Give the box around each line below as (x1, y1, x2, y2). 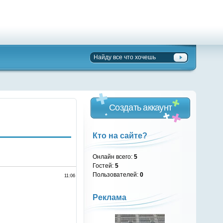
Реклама (93, 193, 127, 202)
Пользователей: (93, 171, 140, 178)
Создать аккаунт (109, 103, 172, 112)
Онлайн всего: (93, 153, 134, 160)
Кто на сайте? (93, 131, 148, 140)
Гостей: (93, 162, 115, 169)
